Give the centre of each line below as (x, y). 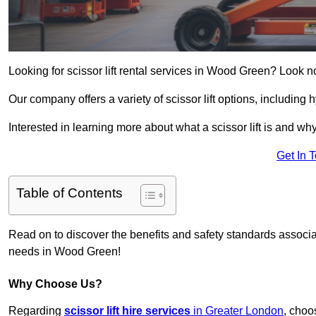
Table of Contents (69, 193)
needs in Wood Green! (65, 252)
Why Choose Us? (55, 284)
